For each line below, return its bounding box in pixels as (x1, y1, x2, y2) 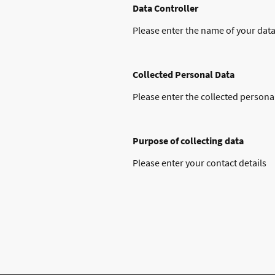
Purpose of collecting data (133, 134, 244, 147)
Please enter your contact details (133, 156, 266, 169)
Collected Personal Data (133, 68, 234, 80)
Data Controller (133, 1, 198, 14)
